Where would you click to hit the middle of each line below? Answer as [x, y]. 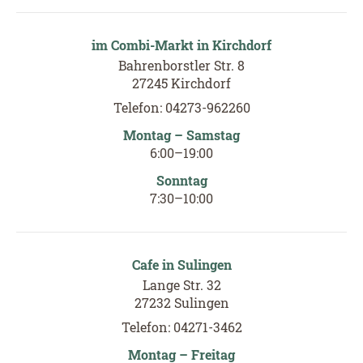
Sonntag [181, 180]
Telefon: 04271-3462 [181, 327]
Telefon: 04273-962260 [181, 107]
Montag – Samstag [181, 135]
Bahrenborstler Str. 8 [181, 65]
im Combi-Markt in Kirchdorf [181, 45]
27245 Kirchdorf [181, 83]
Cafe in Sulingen [181, 264]
